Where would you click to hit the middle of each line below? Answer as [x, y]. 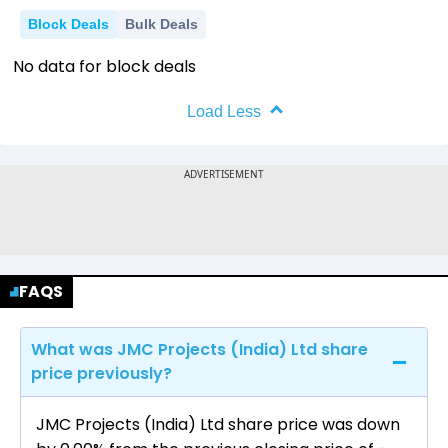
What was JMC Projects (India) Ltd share [199, 350]
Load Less [224, 112]
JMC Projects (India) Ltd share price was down [218, 425]
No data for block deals [104, 67]
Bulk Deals [161, 24]
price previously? [101, 374]
